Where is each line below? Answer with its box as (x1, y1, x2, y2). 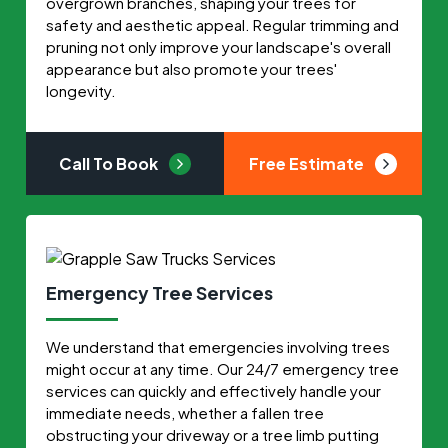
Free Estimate (248, 152, 367, 174)
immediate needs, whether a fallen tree (46, 403, 325, 423)
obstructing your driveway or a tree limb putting (46, 425, 380, 445)
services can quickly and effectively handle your (46, 381, 382, 401)
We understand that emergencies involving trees (46, 337, 391, 357)
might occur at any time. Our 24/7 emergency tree (46, 359, 400, 379)
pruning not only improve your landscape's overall (46, 36, 392, 56)
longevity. (46, 80, 117, 100)
